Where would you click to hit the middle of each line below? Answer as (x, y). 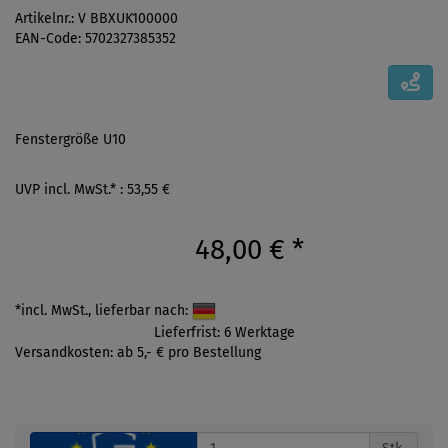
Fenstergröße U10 (70, 139)
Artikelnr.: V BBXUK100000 (96, 19)
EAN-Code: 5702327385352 (95, 39)
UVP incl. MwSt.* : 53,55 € (92, 189)
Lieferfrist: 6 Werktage (224, 332)
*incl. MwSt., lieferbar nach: (103, 310)
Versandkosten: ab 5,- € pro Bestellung (138, 352)
